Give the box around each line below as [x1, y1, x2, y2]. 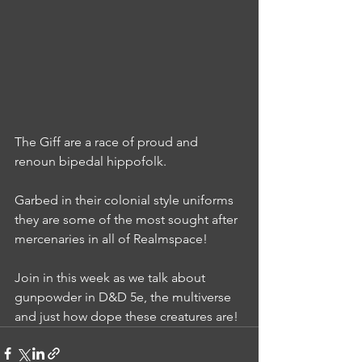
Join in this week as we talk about [15, 269, 208, 285]
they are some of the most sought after [15, 211, 241, 227]
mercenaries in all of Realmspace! [15, 230, 208, 246]
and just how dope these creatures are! [15, 308, 238, 324]
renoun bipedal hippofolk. [15, 153, 166, 169]
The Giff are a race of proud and [15, 133, 201, 149]
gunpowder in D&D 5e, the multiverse [15, 288, 234, 305]
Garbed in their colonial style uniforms [15, 192, 237, 208]
